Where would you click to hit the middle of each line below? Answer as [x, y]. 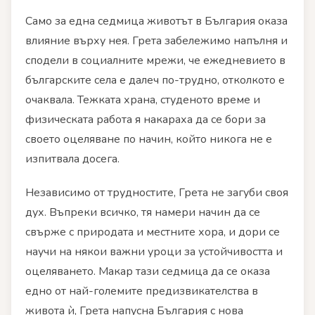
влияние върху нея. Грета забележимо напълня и [156, 41]
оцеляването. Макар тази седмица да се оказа [148, 271]
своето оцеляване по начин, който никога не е [149, 140]
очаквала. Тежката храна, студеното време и [143, 100]
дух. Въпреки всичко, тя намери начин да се [143, 212]
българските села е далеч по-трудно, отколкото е [155, 81]
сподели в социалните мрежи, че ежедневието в [155, 61]
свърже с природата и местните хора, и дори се [153, 232]
